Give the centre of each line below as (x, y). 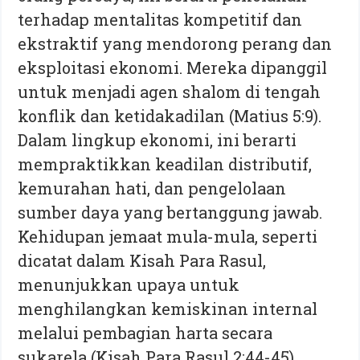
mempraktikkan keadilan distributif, (165, 164)
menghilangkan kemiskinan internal (168, 308)
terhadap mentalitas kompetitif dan (160, 19)
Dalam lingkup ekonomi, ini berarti (157, 139)
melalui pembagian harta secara (145, 332)
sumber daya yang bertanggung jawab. (170, 212)
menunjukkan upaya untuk (129, 284)
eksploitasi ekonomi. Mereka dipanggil (173, 67)
